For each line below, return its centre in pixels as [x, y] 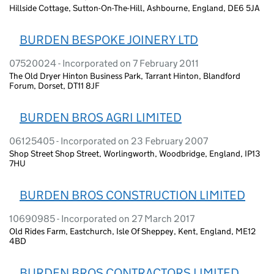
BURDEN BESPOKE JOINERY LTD [109, 39]
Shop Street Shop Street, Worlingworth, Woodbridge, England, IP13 [135, 153]
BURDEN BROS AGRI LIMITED [101, 117]
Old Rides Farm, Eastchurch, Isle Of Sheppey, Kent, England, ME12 [132, 231]
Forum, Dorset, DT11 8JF [54, 85]
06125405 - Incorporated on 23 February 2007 [109, 141]
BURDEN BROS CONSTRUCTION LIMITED [132, 195]
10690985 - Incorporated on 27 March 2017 [102, 218]
